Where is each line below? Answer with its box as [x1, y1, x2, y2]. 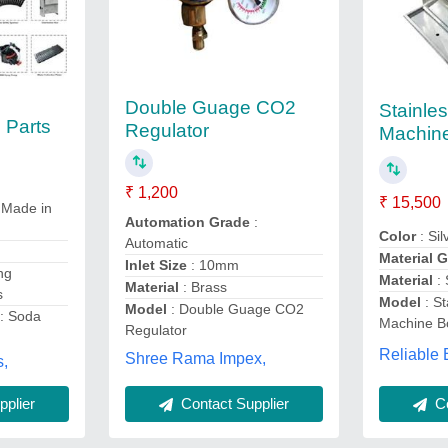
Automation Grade [124, 214, 254, 230]
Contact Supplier [176, 395, 289, 412]
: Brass [182, 279, 227, 295]
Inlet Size [124, 257, 191, 273]
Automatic [124, 235, 188, 251]
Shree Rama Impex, [124, 349, 266, 367]
